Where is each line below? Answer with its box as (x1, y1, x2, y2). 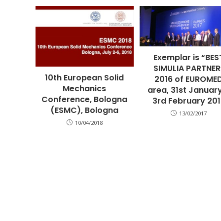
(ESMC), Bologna (50, 104, 119, 116)
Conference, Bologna (41, 93, 128, 105)
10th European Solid (45, 72, 124, 83)
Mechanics (63, 82, 107, 94)
